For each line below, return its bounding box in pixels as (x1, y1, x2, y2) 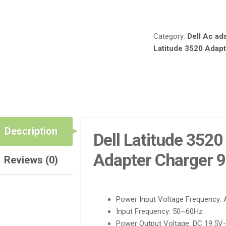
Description (4, 125, 58, 138)
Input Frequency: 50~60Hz (116, 207, 203, 216)
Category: (153, 32, 188, 41)
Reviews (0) (4, 154, 58, 166)
